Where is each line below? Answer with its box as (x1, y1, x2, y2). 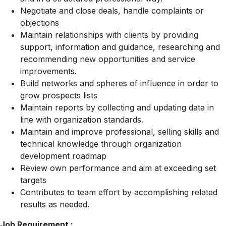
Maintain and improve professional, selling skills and (20, 127, 219, 137)
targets (20, 175, 46, 185)
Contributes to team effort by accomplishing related (20, 187, 217, 197)
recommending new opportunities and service (20, 54, 195, 64)
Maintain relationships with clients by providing (20, 30, 198, 40)
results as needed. (20, 199, 89, 209)
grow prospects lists (20, 90, 97, 100)
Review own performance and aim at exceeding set (20, 163, 216, 173)
